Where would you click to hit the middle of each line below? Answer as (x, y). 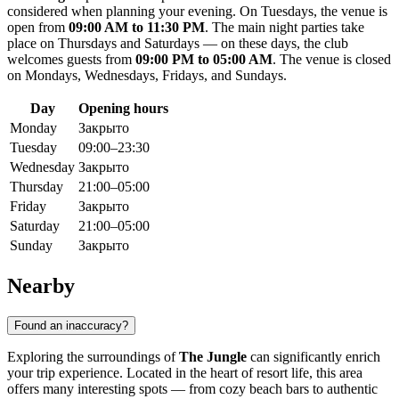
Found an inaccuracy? (71, 325)
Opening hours (123, 109)
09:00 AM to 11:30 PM (137, 28)
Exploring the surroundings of (93, 356)
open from (38, 28)
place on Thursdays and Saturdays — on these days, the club (178, 44)
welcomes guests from (71, 60)
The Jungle (213, 356)
